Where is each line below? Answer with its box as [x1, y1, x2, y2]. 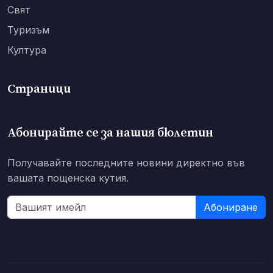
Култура [7, 44, 46, 57]
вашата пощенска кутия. [7, 172, 129, 185]
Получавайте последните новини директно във [7, 157, 245, 169]
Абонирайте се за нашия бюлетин [7, 126, 213, 141]
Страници [7, 82, 71, 97]
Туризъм [7, 24, 49, 37]
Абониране [204, 201, 258, 214]
